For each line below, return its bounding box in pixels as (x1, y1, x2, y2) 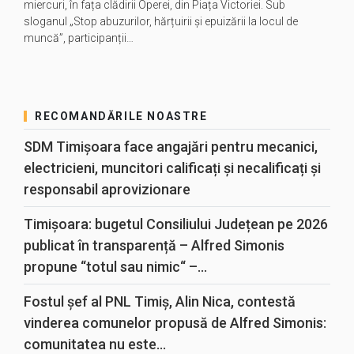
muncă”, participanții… (24, 32, 134, 44)
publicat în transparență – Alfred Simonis (24, 237, 284, 254)
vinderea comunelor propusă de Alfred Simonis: (24, 314, 326, 331)
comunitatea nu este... (24, 336, 166, 352)
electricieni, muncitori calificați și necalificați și (24, 160, 321, 176)
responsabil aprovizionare (24, 181, 190, 198)
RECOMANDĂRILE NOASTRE (35, 110, 208, 122)
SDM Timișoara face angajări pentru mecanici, (24, 138, 318, 155)
